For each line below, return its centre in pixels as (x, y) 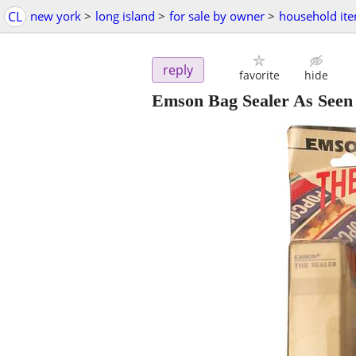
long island (125, 16)
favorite (259, 75)
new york (56, 16)
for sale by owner (217, 16)
